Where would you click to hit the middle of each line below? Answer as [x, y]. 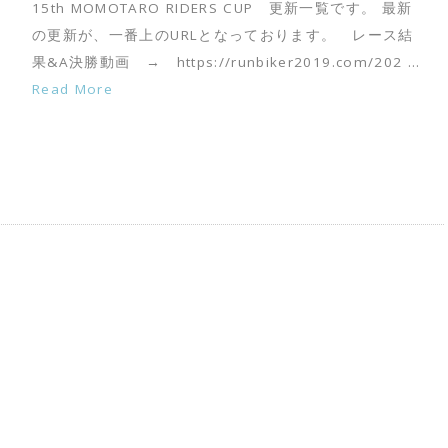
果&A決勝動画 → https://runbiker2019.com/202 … [226, 62]
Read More [73, 89]
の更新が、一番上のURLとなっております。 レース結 [223, 35]
